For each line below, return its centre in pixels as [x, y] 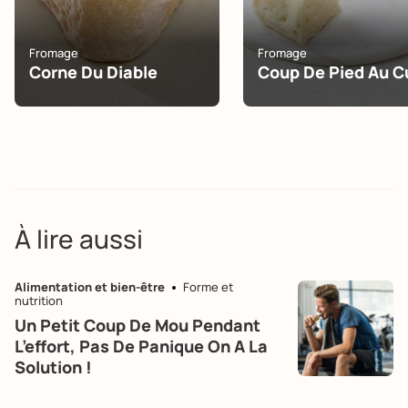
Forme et [208, 286]
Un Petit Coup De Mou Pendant [138, 325]
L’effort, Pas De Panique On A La [141, 346]
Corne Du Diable [93, 71]
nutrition [39, 300]
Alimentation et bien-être [90, 286]
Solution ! [53, 367]
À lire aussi [79, 238]
